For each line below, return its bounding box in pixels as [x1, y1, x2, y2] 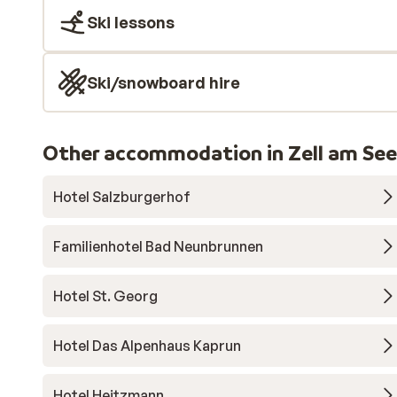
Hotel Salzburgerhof [53, 188, 191, 206]
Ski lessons [87, 12, 175, 32]
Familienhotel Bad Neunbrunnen [53, 237, 263, 255]
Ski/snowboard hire [87, 73, 240, 92]
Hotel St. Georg [53, 287, 158, 305]
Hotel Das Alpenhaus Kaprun [53, 337, 241, 354]
